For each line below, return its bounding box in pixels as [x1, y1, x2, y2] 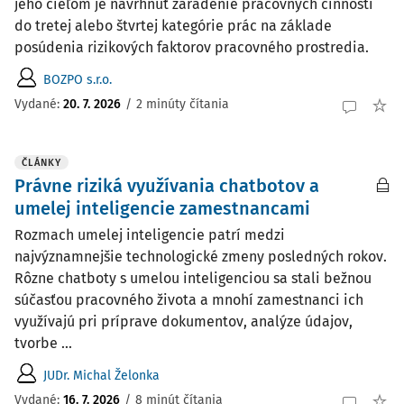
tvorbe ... [14, 335, 72, 352]
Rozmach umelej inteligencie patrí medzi [14, 226, 285, 243]
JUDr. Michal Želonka [43, 367, 160, 383]
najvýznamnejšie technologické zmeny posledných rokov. [14, 248, 387, 265]
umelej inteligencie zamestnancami [14, 197, 310, 219]
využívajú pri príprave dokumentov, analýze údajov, [14, 313, 353, 330]
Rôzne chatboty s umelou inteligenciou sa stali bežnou [14, 270, 372, 287]
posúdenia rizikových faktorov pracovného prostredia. [14, 39, 369, 56]
